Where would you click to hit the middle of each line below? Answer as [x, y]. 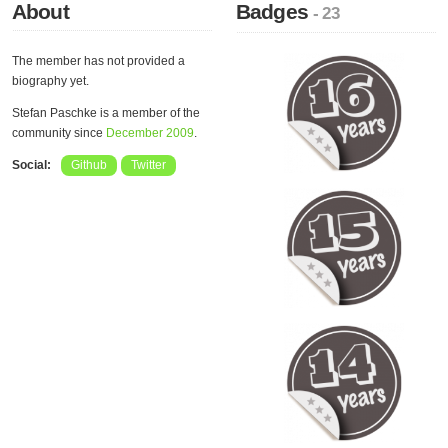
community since [59, 133]
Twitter [148, 165]
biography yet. [50, 81]
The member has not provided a [98, 61]
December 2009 [150, 133]
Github [89, 165]
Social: [31, 165]
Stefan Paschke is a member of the [106, 113]
